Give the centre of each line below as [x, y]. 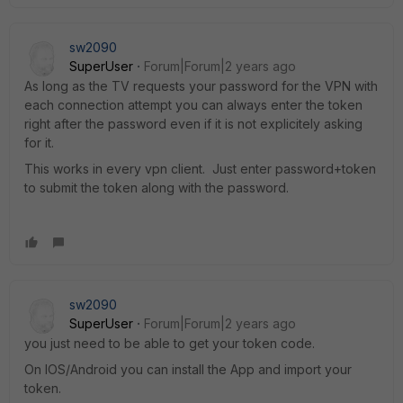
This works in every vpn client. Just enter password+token [200, 169]
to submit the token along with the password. [157, 188]
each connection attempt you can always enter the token [193, 105]
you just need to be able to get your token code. [171, 343]
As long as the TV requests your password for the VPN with [201, 86]
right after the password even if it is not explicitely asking [193, 124]
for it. [41, 143]
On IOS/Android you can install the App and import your [188, 369]
